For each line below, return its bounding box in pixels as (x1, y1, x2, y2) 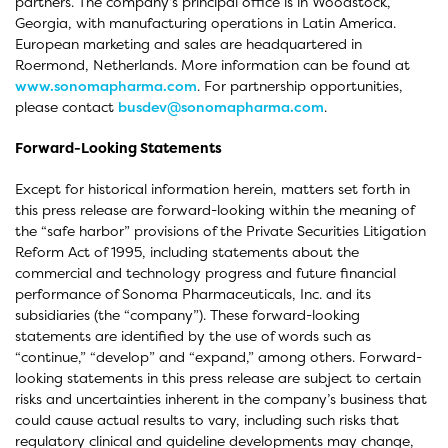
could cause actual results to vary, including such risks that (15, 410, 399, 429)
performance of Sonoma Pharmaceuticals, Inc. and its (15, 284, 371, 303)
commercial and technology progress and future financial (15, 263, 396, 282)
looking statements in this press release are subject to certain (15, 368, 421, 387)
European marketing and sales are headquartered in (15, 34, 362, 53)
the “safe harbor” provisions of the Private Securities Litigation (15, 221, 426, 240)
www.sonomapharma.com (15, 76, 197, 95)
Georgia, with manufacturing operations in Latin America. (15, 13, 396, 32)
